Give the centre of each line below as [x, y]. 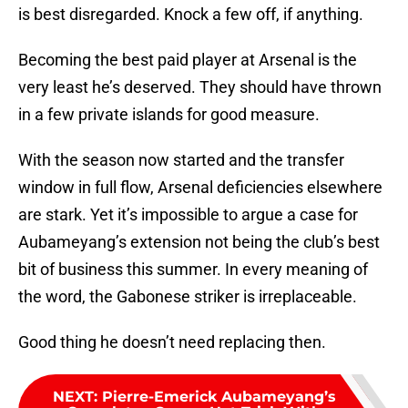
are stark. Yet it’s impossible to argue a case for [188, 215]
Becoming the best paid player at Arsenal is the [188, 60]
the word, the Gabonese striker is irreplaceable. [188, 297]
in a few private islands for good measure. [169, 115]
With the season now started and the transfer [181, 160]
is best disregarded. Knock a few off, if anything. [191, 15]
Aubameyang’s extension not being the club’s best [199, 242]
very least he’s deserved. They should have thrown [200, 87]
